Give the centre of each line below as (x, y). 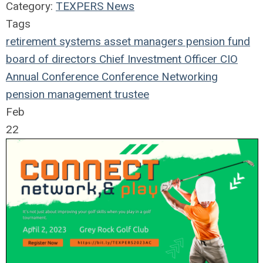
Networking (188, 76)
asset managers (142, 41)
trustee (130, 94)
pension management (59, 94)
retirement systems (53, 41)
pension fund (217, 41)
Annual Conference (52, 76)
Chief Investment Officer (157, 59)
